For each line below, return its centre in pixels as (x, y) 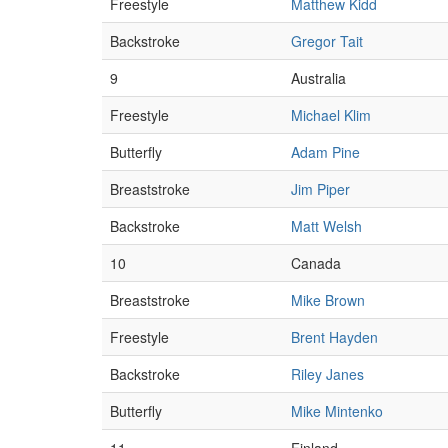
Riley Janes (327, 374)
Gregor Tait (327, 41)
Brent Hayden (334, 337)
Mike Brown (328, 300)
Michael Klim (331, 115)
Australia (318, 78)
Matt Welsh (326, 226)
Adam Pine (325, 152)
